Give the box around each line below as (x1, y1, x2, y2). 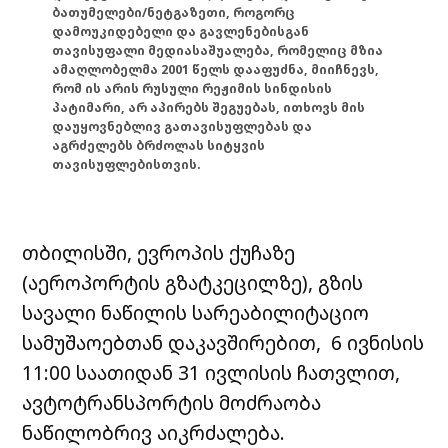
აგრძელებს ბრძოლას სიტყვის (52, 136, 266, 154)
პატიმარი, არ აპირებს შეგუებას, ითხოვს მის (52, 98, 366, 116)
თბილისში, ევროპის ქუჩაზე (22, 239, 296, 267)
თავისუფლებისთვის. (52, 155, 202, 173)
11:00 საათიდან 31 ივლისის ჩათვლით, (22, 359, 401, 387)
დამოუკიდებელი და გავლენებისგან (52, 22, 310, 40)
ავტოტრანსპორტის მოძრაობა (22, 389, 322, 417)
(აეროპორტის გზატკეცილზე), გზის (22, 269, 364, 297)
